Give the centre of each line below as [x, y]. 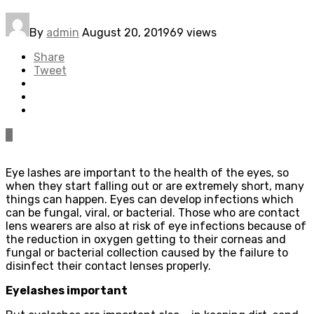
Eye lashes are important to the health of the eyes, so [147, 172]
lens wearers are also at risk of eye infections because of [156, 226]
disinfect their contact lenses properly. [110, 266]
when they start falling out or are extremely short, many [155, 186]
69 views [193, 32]
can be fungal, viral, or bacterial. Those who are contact [153, 212]
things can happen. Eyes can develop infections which [150, 199]
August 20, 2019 [126, 32]
